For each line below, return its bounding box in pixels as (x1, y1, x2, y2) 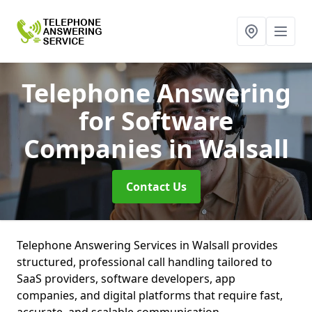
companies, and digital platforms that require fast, (17, 288, 283, 303)
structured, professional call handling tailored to (17, 254, 272, 270)
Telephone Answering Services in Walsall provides (17, 237, 278, 253)
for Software (79, 104, 233, 138)
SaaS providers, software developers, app (17, 271, 235, 286)
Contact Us (125, 179, 187, 194)
